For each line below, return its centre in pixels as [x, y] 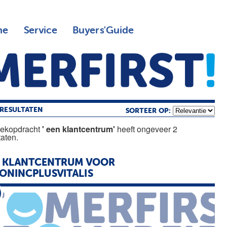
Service [40, 30]
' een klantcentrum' [79, 129]
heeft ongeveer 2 [146, 129]
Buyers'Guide [103, 30]
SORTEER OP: [149, 111]
